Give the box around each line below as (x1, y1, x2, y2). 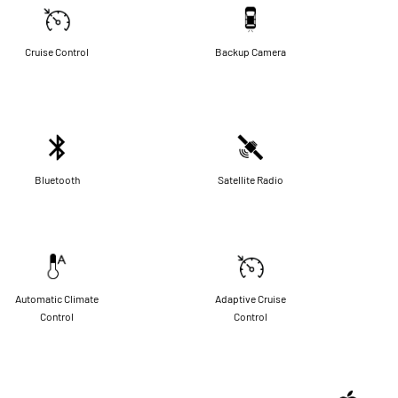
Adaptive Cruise (215, 291, 286, 305)
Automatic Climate (15, 291, 99, 305)
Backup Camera (215, 44, 286, 58)
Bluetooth (34, 172, 80, 186)
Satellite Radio (218, 172, 283, 186)
